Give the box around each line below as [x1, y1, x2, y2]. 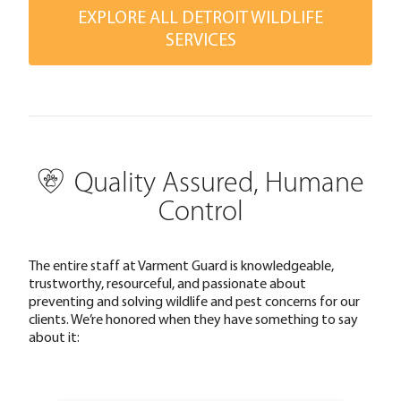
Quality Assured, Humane [73, 169, 364, 199]
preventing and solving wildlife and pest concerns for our [29, 291, 360, 310]
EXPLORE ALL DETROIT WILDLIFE [78, 5, 323, 29]
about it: [29, 327, 80, 346]
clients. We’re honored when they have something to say [29, 309, 358, 328]
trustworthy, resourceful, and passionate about [29, 273, 306, 292]
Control [158, 198, 243, 227]
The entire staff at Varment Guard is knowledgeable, [29, 255, 334, 274]
